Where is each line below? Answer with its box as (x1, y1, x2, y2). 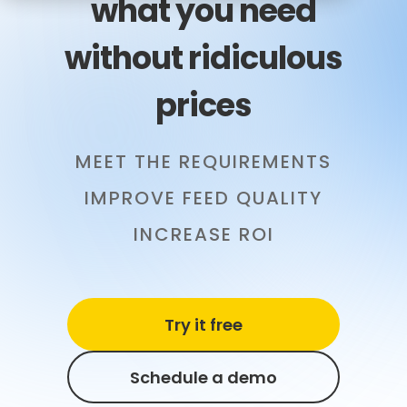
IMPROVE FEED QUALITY (84, 185, 323, 211)
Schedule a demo (130, 365, 277, 389)
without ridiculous (65, 35, 342, 80)
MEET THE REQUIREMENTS (75, 149, 332, 174)
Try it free (164, 313, 243, 336)
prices (155, 83, 252, 127)
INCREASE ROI (133, 222, 274, 247)
